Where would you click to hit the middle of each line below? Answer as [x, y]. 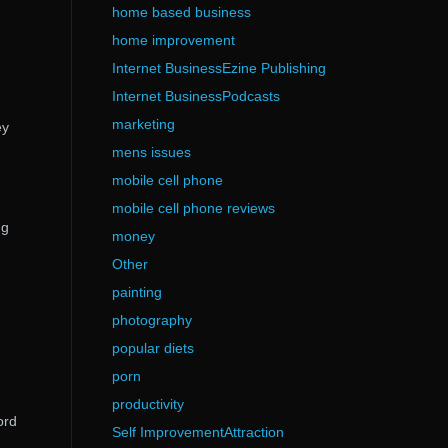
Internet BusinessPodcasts [195, 96]
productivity [147, 404]
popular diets [152, 348]
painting [136, 292]
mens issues [151, 152]
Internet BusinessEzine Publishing [218, 68]
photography [151, 320]
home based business [181, 12]
